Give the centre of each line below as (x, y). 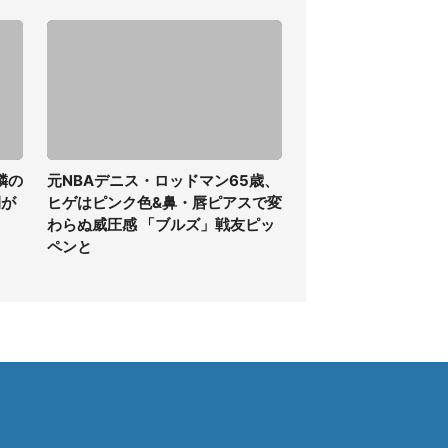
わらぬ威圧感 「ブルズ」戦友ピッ (161, 224)
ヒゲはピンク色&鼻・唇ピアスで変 (164, 202)
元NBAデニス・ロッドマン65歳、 (163, 180)
